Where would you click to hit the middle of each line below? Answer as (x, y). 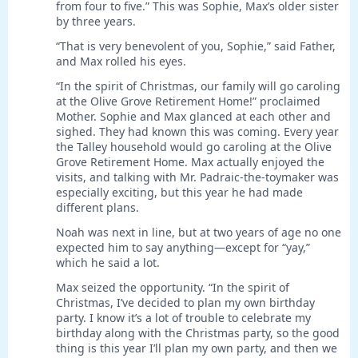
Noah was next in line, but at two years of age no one (199, 233)
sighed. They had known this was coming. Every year (197, 132)
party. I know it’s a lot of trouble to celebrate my (183, 318)
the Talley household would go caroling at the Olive (194, 147)
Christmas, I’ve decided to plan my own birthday (185, 303)
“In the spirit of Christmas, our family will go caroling (198, 86)
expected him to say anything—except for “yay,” (183, 248)
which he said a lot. (108, 263)
